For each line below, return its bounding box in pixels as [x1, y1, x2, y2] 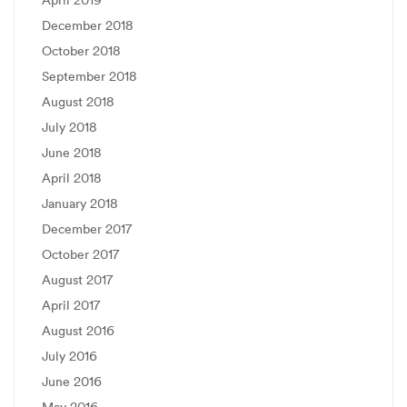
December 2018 [42, 17, 134, 34]
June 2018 [42, 144, 102, 161]
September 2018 [42, 68, 137, 84]
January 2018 [42, 195, 118, 212]
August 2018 [42, 94, 114, 110]
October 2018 [42, 43, 121, 59]
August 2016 [42, 323, 114, 339]
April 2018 [42, 170, 102, 186]
